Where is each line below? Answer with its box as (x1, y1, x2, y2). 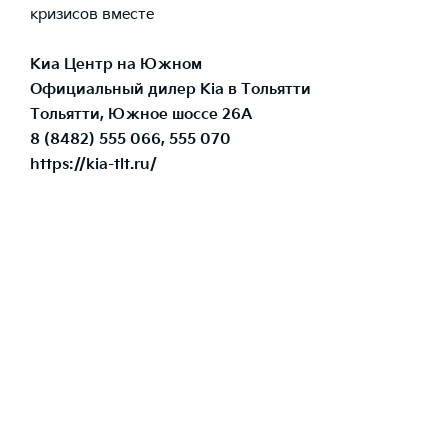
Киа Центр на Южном (30, 54, 202, 74)
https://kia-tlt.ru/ (30, 154, 157, 174)
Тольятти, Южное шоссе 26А (30, 104, 252, 124)
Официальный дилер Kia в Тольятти (30, 79, 311, 99)
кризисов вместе (30, 4, 154, 24)
